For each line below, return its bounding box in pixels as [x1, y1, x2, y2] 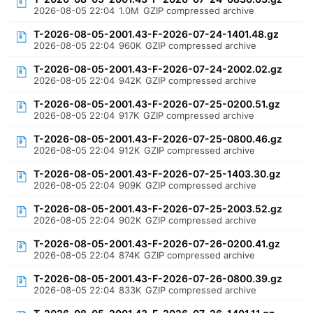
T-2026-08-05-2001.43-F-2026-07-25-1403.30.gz [34, 168, 282, 180]
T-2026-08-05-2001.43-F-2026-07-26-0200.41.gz [34, 238, 281, 249]
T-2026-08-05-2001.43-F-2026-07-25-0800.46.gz [34, 133, 283, 145]
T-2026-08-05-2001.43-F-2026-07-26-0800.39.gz [34, 272, 283, 284]
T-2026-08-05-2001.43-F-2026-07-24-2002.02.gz [34, 63, 283, 75]
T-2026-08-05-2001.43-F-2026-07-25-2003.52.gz [34, 203, 283, 214]
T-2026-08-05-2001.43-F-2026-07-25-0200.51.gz [34, 98, 281, 110]
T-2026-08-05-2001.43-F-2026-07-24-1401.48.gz [34, 28, 279, 40]
